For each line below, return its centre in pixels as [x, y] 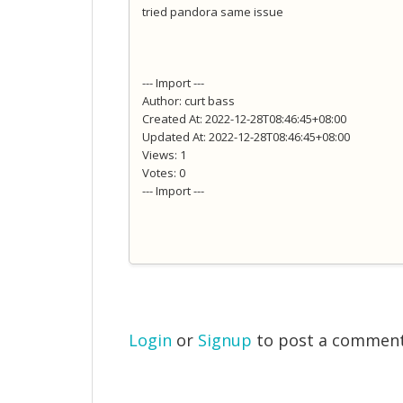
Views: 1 [164, 155]
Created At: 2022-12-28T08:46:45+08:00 [244, 119]
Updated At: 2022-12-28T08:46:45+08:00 [246, 137]
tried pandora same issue [213, 12]
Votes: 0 [164, 173]
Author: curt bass [188, 101]
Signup [225, 340]
